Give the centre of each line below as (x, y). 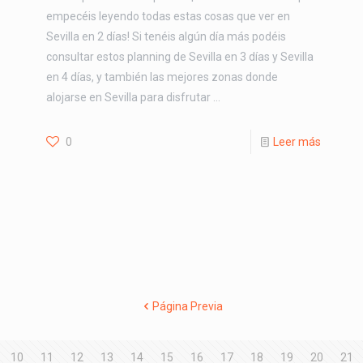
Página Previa (187, 306)
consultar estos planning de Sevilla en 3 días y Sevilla (179, 56)
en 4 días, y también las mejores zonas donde (162, 77)
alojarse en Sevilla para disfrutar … (133, 97)
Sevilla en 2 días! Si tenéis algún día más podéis (166, 36)
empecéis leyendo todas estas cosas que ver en (168, 16)
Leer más (297, 141)
